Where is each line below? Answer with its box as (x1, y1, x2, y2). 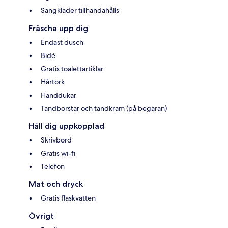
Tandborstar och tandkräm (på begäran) (41, 103, 167, 113)
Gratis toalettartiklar (41, 64, 103, 73)
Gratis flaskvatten (41, 193, 96, 203)
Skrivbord (41, 135, 72, 145)
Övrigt (28, 211, 54, 221)
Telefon (41, 161, 65, 171)
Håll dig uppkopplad (28, 121, 104, 131)
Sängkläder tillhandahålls (41, 5, 119, 15)
